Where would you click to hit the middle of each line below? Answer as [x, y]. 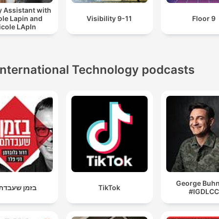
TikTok [109, 187]
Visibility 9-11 [109, 19]
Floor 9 [204, 19]
